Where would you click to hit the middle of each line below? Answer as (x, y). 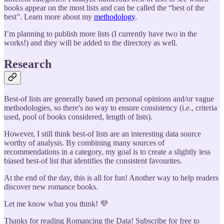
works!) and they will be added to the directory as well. (91, 43)
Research (28, 64)
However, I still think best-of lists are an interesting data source (102, 133)
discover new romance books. (51, 186)
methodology (114, 17)
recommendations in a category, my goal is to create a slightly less (107, 151)
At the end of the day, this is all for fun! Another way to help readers (111, 177)
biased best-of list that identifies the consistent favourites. (93, 160)
